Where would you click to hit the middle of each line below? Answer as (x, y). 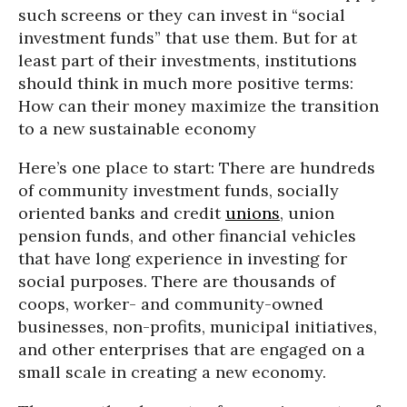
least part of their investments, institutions (188, 61)
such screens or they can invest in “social (182, 15)
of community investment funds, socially (179, 191)
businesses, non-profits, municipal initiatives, (198, 327)
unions (253, 213)
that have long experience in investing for (183, 259)
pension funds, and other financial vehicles (187, 236)
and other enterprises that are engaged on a (192, 350)
